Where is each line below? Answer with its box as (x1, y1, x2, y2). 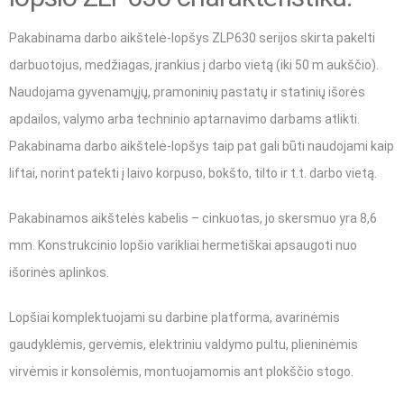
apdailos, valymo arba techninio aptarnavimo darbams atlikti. (9, 112, 360, 127)
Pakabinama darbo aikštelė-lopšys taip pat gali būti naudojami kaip (9, 139, 394, 154)
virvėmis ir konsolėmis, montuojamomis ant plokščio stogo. (9, 364, 353, 380)
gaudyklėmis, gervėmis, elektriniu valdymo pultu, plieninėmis (9, 337, 358, 353)
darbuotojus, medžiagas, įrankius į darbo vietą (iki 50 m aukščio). (9, 58, 379, 73)
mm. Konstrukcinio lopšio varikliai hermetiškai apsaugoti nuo (9, 238, 357, 253)
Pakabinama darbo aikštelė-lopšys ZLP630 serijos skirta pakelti (9, 31, 375, 46)
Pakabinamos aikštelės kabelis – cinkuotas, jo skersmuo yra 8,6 (9, 211, 377, 226)
